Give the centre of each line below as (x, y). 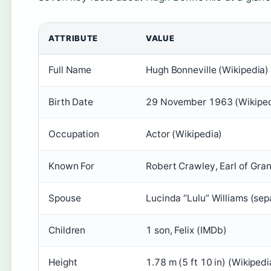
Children (67, 230)
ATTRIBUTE (73, 38)
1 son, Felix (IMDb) (187, 230)
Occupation (74, 134)
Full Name (70, 70)
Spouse (65, 198)
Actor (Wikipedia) (184, 134)
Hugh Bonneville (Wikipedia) (207, 70)
